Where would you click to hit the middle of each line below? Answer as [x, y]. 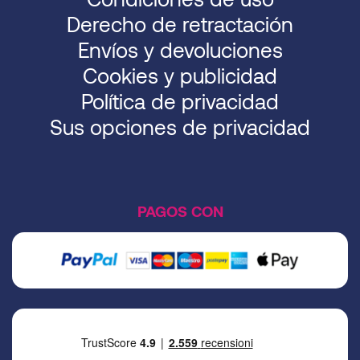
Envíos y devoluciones [180, 50]
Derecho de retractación [180, 24]
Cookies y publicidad [180, 76]
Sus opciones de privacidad [180, 127]
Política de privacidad [180, 101]
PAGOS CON [180, 211]
